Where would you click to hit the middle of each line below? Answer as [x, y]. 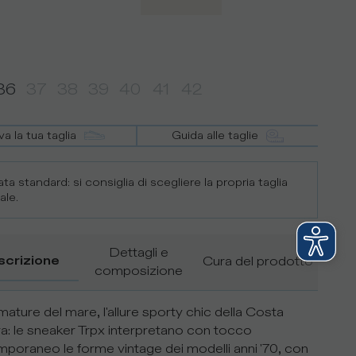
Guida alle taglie [215, 135]
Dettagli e [138, 253]
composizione [138, 271]
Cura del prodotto [258, 262]
